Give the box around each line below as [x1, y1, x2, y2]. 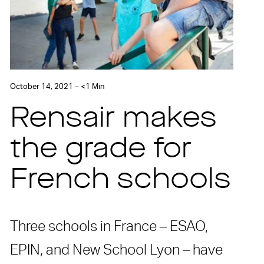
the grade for [10, 136, 192, 165]
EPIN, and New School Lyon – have [10, 243, 223, 258]
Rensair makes [10, 105, 217, 134]
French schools [10, 167, 232, 196]
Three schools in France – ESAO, [10, 220, 209, 235]
